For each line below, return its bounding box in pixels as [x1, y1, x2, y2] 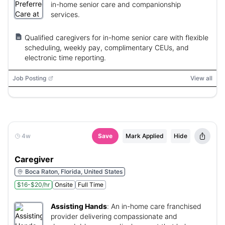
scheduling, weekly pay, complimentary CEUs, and [25, 43, 189, 52]
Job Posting [13, 74, 46, 82]
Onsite [55, 181, 73, 188]
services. [51, 10, 80, 19]
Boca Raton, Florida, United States [25, 168, 123, 175]
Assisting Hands [51, 202, 107, 210]
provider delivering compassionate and [51, 212, 177, 220]
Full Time [78, 181, 103, 188]
